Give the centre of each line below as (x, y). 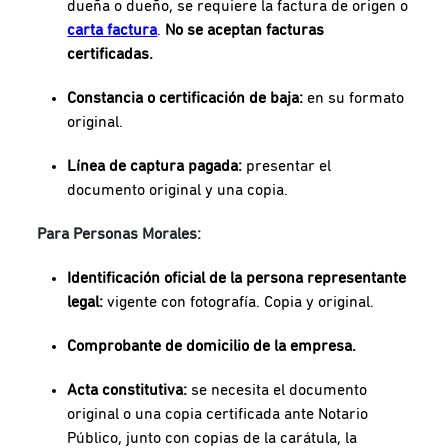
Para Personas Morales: (119, 234)
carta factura (112, 30)
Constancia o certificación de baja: (185, 98)
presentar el (287, 166)
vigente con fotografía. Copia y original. (239, 302)
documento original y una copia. (178, 190)
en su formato (354, 98)
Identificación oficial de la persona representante (237, 278)
